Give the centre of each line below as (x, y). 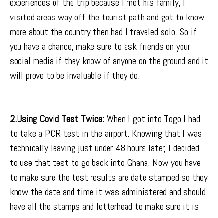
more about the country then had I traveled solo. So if (103, 32)
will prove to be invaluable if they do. (75, 76)
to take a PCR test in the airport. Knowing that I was (106, 134)
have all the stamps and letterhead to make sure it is (104, 207)
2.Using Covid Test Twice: (57, 119)
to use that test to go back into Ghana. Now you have (105, 163)
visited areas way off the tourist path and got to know (107, 17)
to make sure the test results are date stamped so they (109, 177)
